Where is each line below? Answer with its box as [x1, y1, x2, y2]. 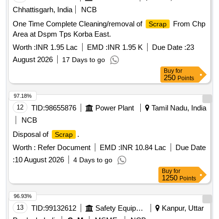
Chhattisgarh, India [13, 5, 72, 14]
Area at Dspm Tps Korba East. [13, 30, 111, 39]
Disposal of [13, 130, 50, 139]
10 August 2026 [15, 155, 64, 164]
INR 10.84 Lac [120, 143, 166, 152]
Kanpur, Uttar [160, 204, 204, 213]
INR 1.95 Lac [36, 43, 78, 52]
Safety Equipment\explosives [136, 204, 143, 213]
